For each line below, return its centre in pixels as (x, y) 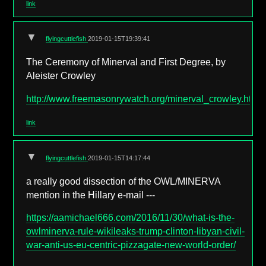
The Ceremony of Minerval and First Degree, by (126, 62)
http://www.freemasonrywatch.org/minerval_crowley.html (144, 99)
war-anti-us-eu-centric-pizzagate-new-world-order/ (131, 245)
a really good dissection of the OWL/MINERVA (123, 181)
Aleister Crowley (61, 75)
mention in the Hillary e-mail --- (91, 195)
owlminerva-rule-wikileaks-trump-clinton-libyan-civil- (136, 232)
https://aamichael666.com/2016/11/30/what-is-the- (131, 218)
